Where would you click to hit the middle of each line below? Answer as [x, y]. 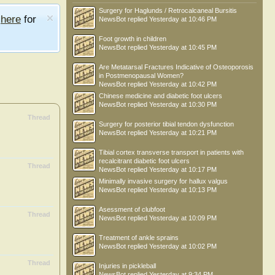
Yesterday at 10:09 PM [183, 218]
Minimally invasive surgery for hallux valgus [163, 181]
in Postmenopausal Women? [141, 76]
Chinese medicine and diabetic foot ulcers [161, 96]
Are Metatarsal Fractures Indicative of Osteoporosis [176, 67]
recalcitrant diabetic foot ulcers [144, 161]
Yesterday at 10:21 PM [183, 133]
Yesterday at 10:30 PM [183, 104]
